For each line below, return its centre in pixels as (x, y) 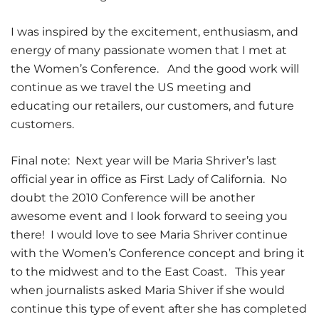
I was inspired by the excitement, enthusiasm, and (155, 32)
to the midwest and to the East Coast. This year (148, 272)
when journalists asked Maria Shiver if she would (148, 290)
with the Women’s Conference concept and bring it (158, 253)
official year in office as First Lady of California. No (149, 179)
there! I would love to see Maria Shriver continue (149, 235)
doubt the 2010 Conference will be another (133, 198)
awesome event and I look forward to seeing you (149, 216)
